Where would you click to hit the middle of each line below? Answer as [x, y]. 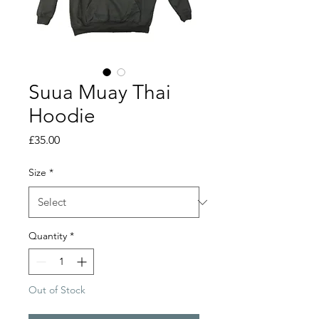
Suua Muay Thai [100, 92]
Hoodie [62, 116]
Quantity [48, 236]
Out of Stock [57, 290]
